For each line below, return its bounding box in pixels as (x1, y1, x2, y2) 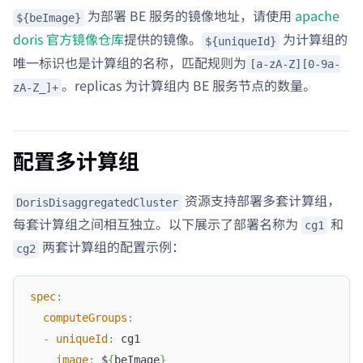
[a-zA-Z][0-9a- (250, 58, 340, 71)
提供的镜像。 (124, 29, 202, 49)
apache (295, 6, 340, 26)
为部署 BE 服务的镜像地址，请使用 (84, 6, 295, 26)
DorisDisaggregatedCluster (16, 195, 178, 209)
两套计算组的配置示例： (39, 237, 185, 257)
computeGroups (43, 310, 127, 324)
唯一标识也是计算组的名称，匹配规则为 (13, 52, 246, 72)
